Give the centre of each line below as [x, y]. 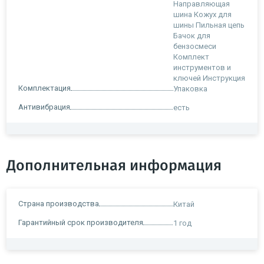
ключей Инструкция [209, 78]
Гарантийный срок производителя [81, 222]
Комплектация [44, 88]
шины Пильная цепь [209, 25]
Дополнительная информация [114, 166]
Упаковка [190, 88]
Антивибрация [44, 107]
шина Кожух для [202, 14]
